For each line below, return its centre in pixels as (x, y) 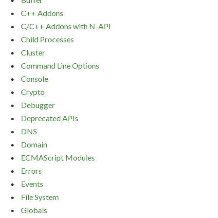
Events (32, 184)
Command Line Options (60, 66)
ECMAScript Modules (58, 158)
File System (40, 197)
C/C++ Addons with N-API (66, 26)
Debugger (38, 105)
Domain (34, 145)
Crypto (33, 92)
